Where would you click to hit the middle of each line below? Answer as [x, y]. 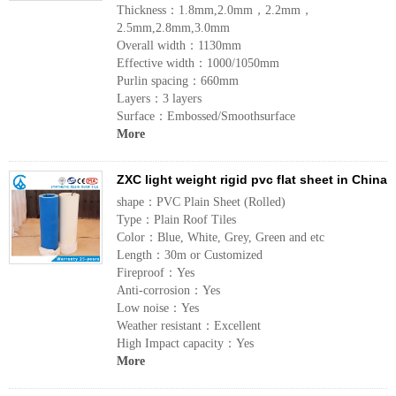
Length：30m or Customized [190, 255]
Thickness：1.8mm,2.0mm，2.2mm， [215, 10]
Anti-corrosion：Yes [168, 290]
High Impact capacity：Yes [185, 343]
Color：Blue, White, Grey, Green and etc [221, 237]
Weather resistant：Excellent [189, 326]
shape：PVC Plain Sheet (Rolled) [201, 202]
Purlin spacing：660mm [178, 81]
